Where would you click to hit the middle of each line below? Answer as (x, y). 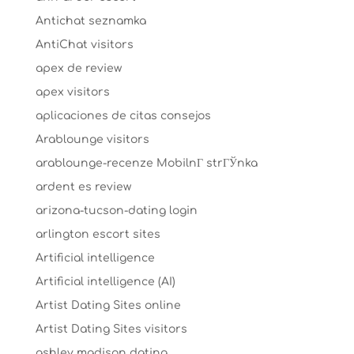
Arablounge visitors (92, 139)
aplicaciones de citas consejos (123, 116)
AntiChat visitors (84, 45)
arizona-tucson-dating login (116, 211)
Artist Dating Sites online (108, 305)
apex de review (78, 68)
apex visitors (72, 92)
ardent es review (83, 187)
